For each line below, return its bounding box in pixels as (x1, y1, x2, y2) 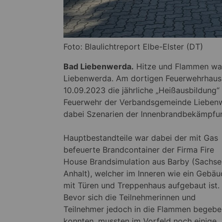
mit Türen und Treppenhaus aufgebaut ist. (63, 180, 220, 191)
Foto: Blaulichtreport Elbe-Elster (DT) (63, 42, 203, 52)
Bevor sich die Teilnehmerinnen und (63, 192, 196, 203)
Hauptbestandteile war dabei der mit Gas (63, 133, 218, 143)
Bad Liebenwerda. (63, 61, 134, 72)
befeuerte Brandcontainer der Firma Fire (63, 145, 214, 155)
